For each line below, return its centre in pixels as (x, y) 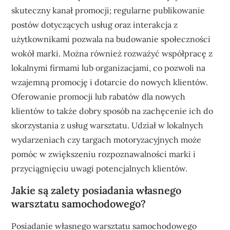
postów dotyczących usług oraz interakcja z (95, 24)
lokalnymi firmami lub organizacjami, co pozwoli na (109, 68)
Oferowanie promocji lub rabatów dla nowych (99, 96)
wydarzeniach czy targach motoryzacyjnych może (107, 139)
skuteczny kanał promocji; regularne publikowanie (108, 10)
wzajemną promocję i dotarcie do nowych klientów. (110, 82)
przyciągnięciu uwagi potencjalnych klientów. (100, 168)
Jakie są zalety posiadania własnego (97, 190)
